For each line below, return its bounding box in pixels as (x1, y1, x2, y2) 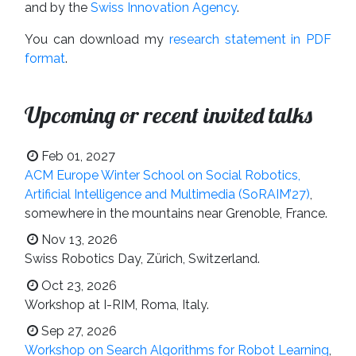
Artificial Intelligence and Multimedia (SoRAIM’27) (25, 186, 310, 202)
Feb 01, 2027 (41, 148, 115, 164)
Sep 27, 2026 (41, 323, 117, 339)
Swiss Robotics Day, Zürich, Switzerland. (25, 251, 260, 267)
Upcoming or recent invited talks (25, 100, 312, 129)
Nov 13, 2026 (41, 232, 118, 248)
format (25, 51, 65, 66)
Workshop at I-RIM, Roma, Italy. (25, 296, 209, 312)
